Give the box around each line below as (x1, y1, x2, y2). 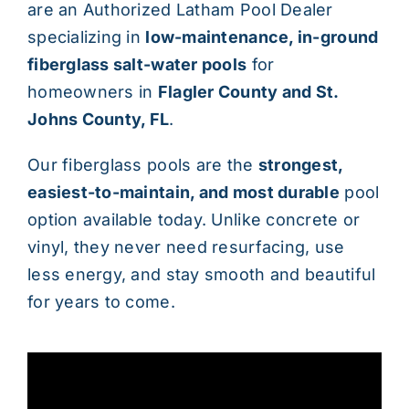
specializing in (26, 26, 146, 47)
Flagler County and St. (157, 81, 339, 101)
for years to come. (26, 291, 175, 311)
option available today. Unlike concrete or (26, 209, 361, 229)
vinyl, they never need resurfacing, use (26, 236, 345, 257)
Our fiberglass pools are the (26, 154, 258, 174)
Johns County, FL (26, 109, 170, 129)
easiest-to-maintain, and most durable (26, 182, 340, 202)
